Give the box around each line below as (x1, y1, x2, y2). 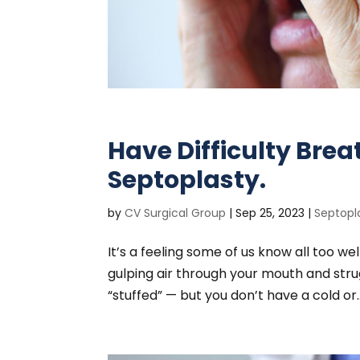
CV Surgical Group (125, 205, 227, 222)
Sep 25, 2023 (235, 205, 305, 222)
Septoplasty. (108, 163, 267, 198)
